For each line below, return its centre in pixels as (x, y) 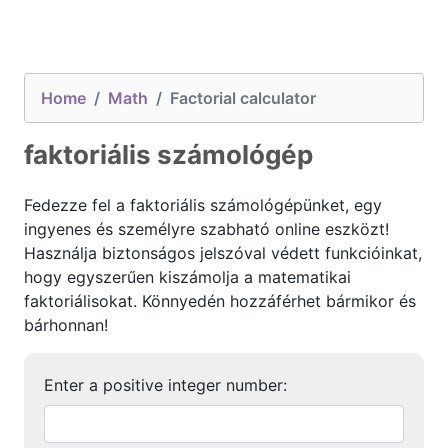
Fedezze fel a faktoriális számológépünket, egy (203, 205)
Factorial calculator (243, 98)
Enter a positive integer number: (165, 385)
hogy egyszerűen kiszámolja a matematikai (187, 277)
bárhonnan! (66, 325)
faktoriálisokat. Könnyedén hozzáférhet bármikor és (220, 301)
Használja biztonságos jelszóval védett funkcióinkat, (223, 253)
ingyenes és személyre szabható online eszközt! (206, 229)
